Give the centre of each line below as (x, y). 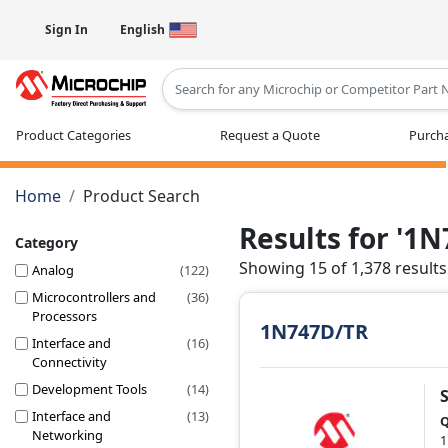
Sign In (66, 29)
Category (46, 242)
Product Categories (73, 134)
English (142, 29)
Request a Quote (270, 134)
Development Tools (89, 388)
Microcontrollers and (94, 296)
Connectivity (69, 361)
